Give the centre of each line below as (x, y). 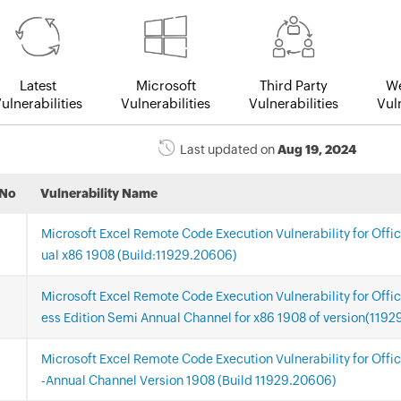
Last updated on (229, 150)
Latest (38, 86)
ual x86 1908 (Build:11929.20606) (139, 256)
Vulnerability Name (99, 194)
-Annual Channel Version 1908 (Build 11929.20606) (188, 381)
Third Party (294, 86)
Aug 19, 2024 (317, 150)
